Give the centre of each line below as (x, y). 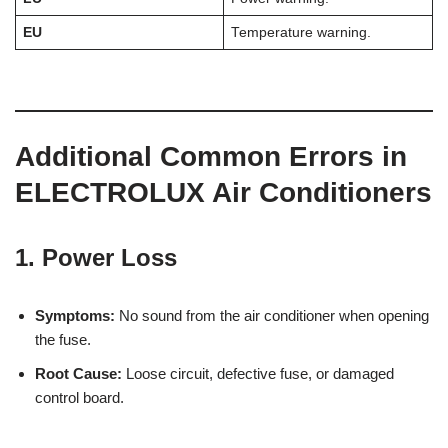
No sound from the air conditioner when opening (272, 315)
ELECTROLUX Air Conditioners (223, 192)
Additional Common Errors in (211, 156)
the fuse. (63, 339)
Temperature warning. (300, 32)
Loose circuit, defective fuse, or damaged (258, 373)
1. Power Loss (96, 257)
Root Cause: (78, 373)
